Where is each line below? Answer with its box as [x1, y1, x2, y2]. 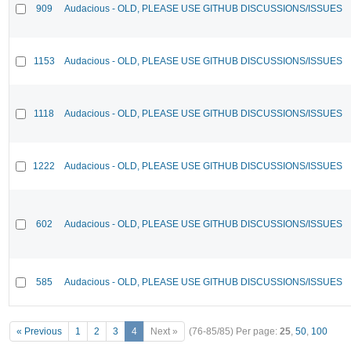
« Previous [16, 326, 62, 338]
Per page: [236, 326, 280, 338]
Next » [150, 326, 178, 338]
